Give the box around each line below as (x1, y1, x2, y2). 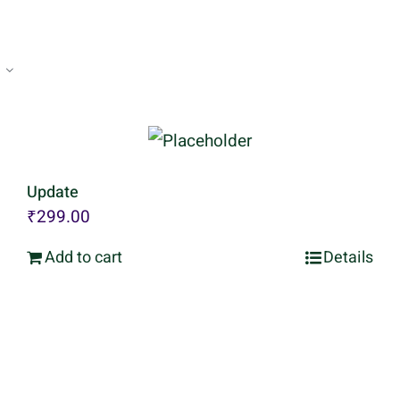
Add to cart (44, 245, 122, 270)
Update (26, 179, 79, 204)
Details (322, 245, 373, 270)
